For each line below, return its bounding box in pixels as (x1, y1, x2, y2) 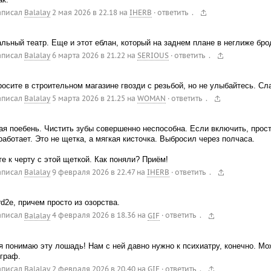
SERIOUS (137, 51, 169, 60)
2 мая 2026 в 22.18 (51, 7, 117, 17)
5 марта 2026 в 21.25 (51, 94, 125, 103)
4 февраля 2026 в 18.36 (51, 211, 135, 220)
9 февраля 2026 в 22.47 (51, 168, 135, 177)
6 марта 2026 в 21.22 (51, 51, 125, 60)
